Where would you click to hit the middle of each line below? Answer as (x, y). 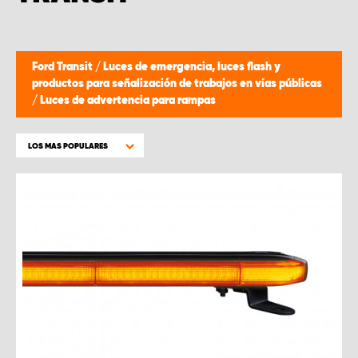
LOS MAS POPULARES (68, 146)
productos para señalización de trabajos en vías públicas (177, 84)
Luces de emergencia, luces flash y (192, 67)
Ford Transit (64, 67)
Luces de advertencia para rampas (128, 101)
